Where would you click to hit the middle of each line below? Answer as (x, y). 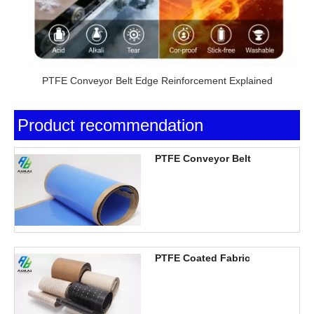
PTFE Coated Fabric (203, 258)
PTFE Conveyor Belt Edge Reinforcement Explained (157, 81)
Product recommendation (110, 125)
